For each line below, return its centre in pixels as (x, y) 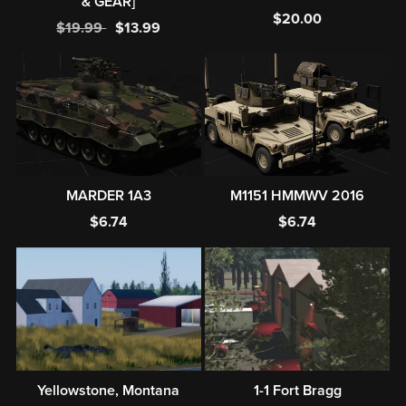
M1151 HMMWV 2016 (298, 196)
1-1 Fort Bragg (297, 390)
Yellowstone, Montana (109, 390)
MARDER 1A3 (108, 196)
